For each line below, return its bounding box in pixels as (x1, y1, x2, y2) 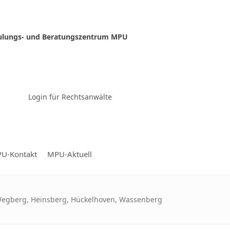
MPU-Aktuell (47, 148, 92, 159)
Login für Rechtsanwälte (28, 92, 112, 102)
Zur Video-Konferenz (34, 81, 105, 91)
